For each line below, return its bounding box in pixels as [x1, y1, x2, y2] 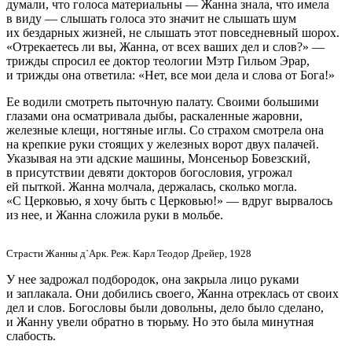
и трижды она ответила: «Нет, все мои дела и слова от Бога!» [6, 68, 335, 82]
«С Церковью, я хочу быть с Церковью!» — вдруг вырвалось [6, 193, 332, 207]
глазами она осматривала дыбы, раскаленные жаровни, [6, 108, 302, 123]
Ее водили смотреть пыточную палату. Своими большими [6, 94, 319, 108]
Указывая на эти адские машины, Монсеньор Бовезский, [6, 151, 310, 165]
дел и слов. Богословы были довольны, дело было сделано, [6, 300, 324, 314]
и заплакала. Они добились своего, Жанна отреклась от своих [6, 286, 339, 300]
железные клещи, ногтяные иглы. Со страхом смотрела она [6, 123, 324, 137]
